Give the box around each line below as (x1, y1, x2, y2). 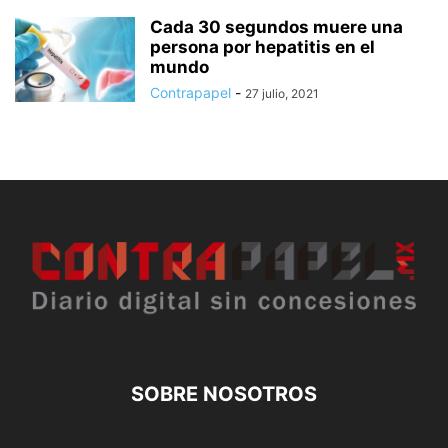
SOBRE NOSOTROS (131, 382, 317, 407)
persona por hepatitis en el (150, 37, 375, 58)
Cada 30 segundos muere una (150, 17, 403, 38)
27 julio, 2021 (245, 86, 319, 102)
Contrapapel (150, 84, 231, 102)
